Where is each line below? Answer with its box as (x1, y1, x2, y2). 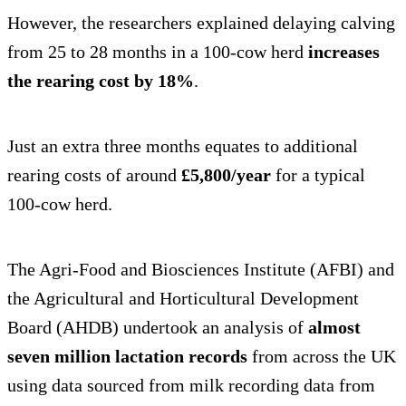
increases (308, 42, 380, 63)
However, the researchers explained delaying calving (7, 13, 395, 34)
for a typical (271, 165, 365, 186)
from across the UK (247, 346, 396, 367)
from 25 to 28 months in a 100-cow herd (7, 42, 308, 63)
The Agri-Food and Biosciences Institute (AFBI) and (7, 259, 394, 280)
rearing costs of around (7, 165, 181, 186)
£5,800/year (181, 165, 271, 186)
